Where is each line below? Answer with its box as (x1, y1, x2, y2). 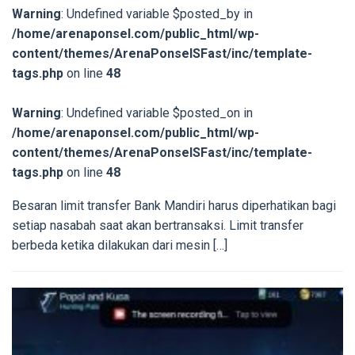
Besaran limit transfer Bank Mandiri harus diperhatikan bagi (12, 198, 336, 214)
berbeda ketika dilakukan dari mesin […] (12, 238, 227, 254)
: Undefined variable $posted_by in (61, 6, 253, 22)
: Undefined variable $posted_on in (61, 105, 253, 121)
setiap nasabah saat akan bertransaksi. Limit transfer (12, 218, 303, 234)
